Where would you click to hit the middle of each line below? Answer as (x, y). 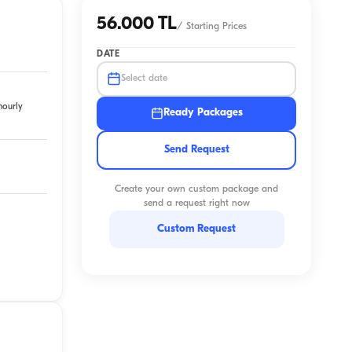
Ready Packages (203, 113)
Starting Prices (216, 26)
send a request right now (196, 204)
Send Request (196, 149)
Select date (145, 79)
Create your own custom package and (196, 190)
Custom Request (196, 229)
